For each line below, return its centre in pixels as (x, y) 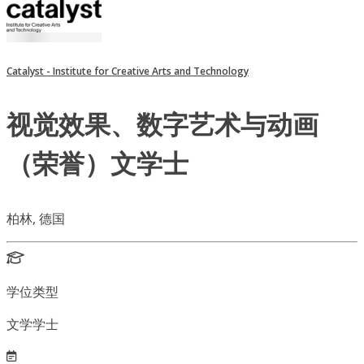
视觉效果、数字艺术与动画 (162, 124)
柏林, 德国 (36, 219)
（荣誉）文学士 (97, 163)
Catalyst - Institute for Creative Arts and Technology (128, 71)
